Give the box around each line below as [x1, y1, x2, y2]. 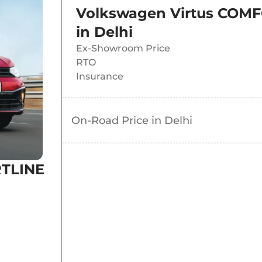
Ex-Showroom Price [75, 43, 170, 54]
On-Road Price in [71, 114, 164, 127]
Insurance [75, 71, 123, 82]
